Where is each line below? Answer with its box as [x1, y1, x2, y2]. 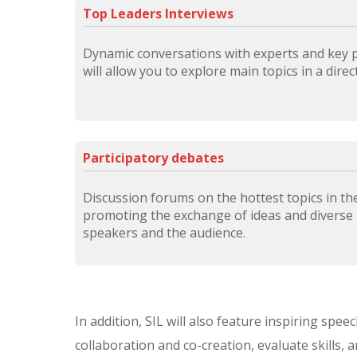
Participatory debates [83, 149, 224, 167]
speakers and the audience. [83, 224, 245, 242]
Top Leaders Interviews [83, 5, 233, 23]
